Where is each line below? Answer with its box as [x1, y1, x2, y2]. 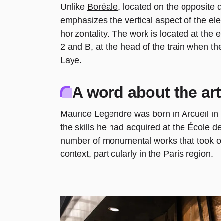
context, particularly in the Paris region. [60, 149, 213, 159]
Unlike [60, 2, 87, 12]
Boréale [87, 2, 118, 12]
